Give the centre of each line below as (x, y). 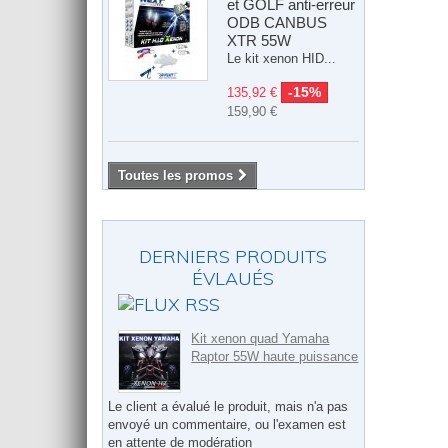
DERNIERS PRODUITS (233, 257)
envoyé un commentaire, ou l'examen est (227, 425)
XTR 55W (259, 41)
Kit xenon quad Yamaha (260, 338)
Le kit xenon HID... (281, 59)
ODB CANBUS (277, 23)
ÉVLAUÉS (233, 279)
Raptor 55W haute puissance (275, 356)
